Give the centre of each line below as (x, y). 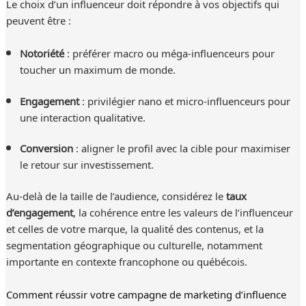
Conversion (46, 148)
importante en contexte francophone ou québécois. (126, 261)
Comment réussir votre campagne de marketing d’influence (146, 293)
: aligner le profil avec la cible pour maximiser (181, 148)
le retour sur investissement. (86, 164)
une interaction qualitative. (82, 116)
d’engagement (39, 212)
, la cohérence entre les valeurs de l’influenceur (183, 212)
